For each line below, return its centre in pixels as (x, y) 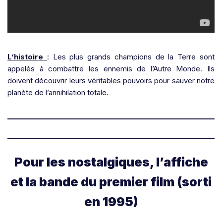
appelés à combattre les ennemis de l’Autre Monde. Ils (111, 68)
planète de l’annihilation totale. (58, 92)
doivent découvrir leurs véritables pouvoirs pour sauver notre (111, 80)
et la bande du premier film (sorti (111, 182)
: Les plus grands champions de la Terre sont (131, 56)
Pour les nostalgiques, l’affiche (111, 162)
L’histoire (25, 56)
